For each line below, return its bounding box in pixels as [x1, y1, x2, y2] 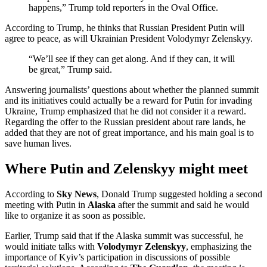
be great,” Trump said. [29, 64, 112, 75]
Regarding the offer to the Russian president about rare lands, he [5, 117, 246, 128]
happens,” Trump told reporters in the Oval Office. [29, 2, 218, 13]
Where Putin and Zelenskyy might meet [5, 161, 248, 177]
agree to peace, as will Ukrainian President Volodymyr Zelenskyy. [5, 33, 253, 44]
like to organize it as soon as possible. [5, 210, 145, 221]
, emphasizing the [186, 241, 252, 252]
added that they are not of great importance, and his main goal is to [5, 128, 254, 138]
